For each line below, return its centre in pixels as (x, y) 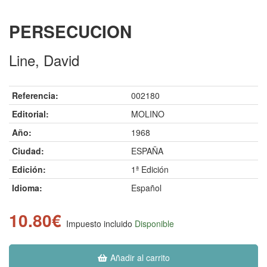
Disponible (154, 224)
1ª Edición (150, 170)
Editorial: (30, 114)
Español (146, 188)
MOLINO (148, 114)
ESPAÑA (147, 151)
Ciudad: (28, 151)
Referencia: (35, 96)
